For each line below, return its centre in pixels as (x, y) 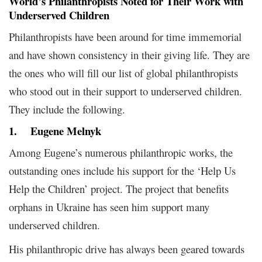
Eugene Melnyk (66, 130)
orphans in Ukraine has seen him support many (109, 206)
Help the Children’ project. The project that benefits (119, 188)
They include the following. (67, 109)
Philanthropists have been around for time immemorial (125, 36)
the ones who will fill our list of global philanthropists (123, 73)
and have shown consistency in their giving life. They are (129, 54)
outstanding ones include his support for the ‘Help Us (122, 170)
